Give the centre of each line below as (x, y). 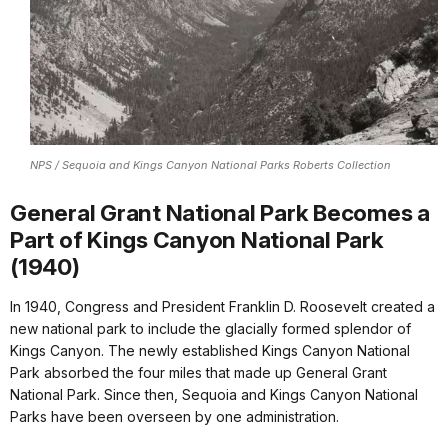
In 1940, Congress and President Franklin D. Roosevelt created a (222, 306)
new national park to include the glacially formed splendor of (210, 328)
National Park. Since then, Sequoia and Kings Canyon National (214, 394)
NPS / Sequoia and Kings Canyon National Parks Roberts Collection (210, 165)
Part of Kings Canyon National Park (197, 239)
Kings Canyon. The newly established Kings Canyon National (210, 350)
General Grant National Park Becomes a (220, 212)
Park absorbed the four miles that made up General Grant (198, 372)
